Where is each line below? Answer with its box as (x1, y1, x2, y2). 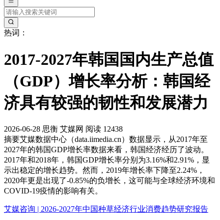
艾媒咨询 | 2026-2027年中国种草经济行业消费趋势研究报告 (4, 205, 208, 214)
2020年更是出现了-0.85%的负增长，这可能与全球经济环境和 (4, 176, 215, 185)
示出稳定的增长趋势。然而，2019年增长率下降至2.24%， (4, 166, 205, 175)
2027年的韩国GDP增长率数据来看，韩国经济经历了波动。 (4, 145, 209, 154)
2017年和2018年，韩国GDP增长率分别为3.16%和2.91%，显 (4, 156, 210, 165)
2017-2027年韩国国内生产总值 (4, 50, 214, 68)
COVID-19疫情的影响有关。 (4, 187, 103, 195)
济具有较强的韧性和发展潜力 (4, 93, 208, 111)
